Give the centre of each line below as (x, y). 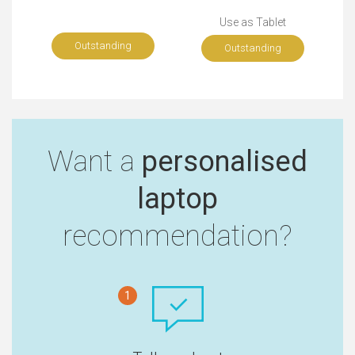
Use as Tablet (252, 23)
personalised (225, 162)
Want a (95, 162)
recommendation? (177, 236)
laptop (177, 199)
